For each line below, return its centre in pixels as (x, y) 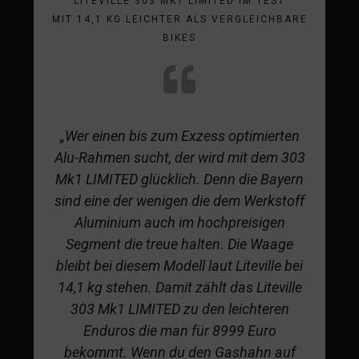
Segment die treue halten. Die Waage (179, 244)
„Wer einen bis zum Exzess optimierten (179, 135)
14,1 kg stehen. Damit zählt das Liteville (179, 287)
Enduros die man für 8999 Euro (179, 330)
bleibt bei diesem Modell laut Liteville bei (179, 265)
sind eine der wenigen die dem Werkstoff (179, 200)
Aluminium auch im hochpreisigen (179, 222)
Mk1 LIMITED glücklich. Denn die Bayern (179, 179)
